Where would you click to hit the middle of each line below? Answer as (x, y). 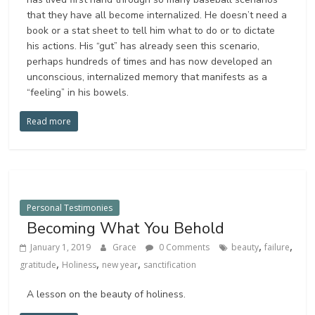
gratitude (38, 265)
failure (277, 247)
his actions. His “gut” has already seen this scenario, (143, 46)
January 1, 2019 (61, 247)
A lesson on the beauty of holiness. (107, 295)
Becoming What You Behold (126, 229)
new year (120, 265)
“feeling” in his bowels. (78, 93)
